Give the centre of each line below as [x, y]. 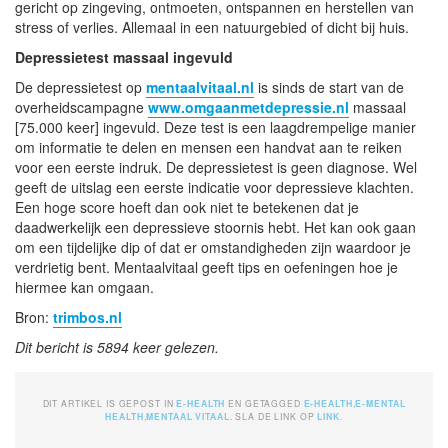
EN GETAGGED [266, 402]
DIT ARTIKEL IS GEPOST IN [109, 402]
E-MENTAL [380, 403]
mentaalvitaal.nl [200, 86]
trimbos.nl [87, 316]
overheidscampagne [81, 106]
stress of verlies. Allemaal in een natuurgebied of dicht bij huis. [212, 26]
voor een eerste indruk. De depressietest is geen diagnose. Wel [216, 166]
